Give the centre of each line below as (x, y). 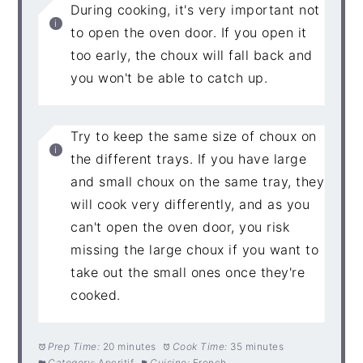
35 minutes (257, 347)
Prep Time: (74, 347)
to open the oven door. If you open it (189, 33)
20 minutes (129, 347)
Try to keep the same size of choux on (194, 137)
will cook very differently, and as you (190, 205)
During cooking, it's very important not (195, 10)
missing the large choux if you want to (195, 250)
